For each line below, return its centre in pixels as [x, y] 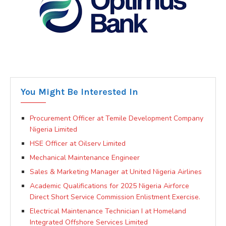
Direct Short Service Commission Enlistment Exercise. [115, 197]
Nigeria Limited [53, 129]
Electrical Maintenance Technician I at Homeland [108, 211]
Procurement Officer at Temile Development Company [117, 118]
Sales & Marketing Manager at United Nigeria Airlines [116, 172]
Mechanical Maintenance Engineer [85, 157]
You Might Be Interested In [79, 92]
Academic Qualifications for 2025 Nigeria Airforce [109, 186]
